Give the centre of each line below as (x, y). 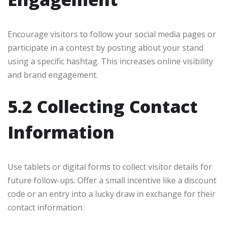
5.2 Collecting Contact (103, 106)
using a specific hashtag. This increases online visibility (110, 61)
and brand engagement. (53, 75)
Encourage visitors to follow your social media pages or (112, 34)
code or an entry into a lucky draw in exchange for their (111, 194)
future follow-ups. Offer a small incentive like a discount (112, 180)
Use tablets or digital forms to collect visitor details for (110, 166)
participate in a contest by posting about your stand (105, 47)
